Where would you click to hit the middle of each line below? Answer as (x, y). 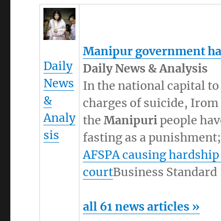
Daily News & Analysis (146, 69)
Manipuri (131, 120)
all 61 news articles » (142, 207)
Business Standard (165, 172)
